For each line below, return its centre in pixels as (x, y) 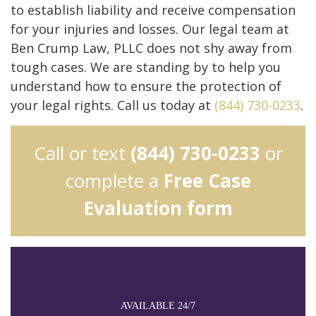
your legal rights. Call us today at (113, 105)
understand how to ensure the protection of (146, 86)
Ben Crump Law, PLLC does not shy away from (151, 48)
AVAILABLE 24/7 (158, 305)
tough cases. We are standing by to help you (146, 67)
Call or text (82, 153)
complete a (114, 180)
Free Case (207, 180)
